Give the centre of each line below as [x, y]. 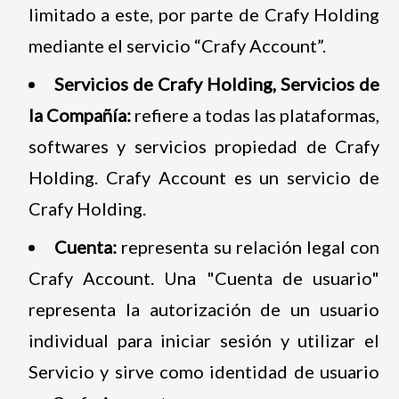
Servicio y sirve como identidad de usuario [204, 371]
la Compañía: [79, 114]
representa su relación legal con [248, 246]
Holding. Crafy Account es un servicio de [204, 177]
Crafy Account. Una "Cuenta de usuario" [204, 277]
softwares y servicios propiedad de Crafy [204, 146]
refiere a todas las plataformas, [255, 114]
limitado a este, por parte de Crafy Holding [204, 14]
